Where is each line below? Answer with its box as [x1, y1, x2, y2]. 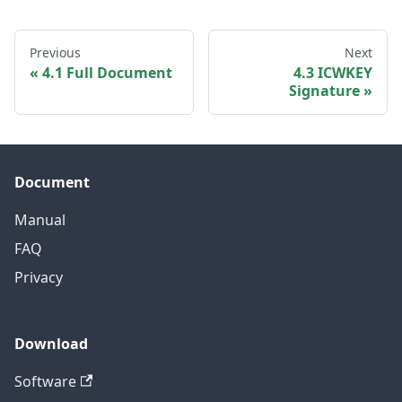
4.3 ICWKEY [293, 63, 372, 83]
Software [14, 371, 76, 391]
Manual [14, 209, 66, 230]
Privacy [14, 267, 63, 287]
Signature [289, 81, 360, 101]
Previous [30, 44, 81, 62]
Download [14, 333, 88, 354]
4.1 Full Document [42, 63, 172, 83]
